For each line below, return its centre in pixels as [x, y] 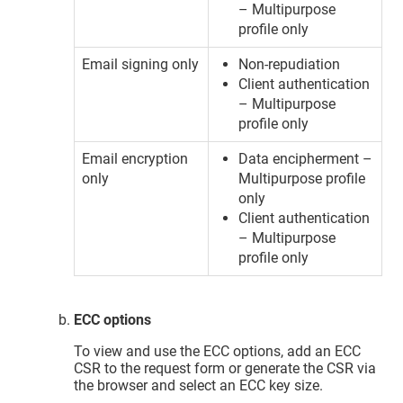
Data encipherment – [306, 159]
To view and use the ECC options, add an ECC [218, 351]
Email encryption [135, 159]
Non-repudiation [290, 65]
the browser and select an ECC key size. [199, 385]
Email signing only [141, 65]
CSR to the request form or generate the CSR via [225, 368]
